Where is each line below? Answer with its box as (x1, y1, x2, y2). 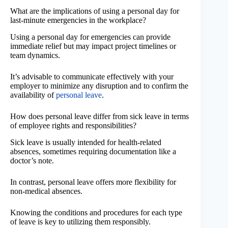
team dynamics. (10, 51, 60, 60)
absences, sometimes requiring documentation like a (10, 147, 176, 156)
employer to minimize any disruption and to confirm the (10, 81, 188, 91)
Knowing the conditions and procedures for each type (10, 208, 182, 217)
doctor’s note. (10, 156, 54, 165)
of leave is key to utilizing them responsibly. (10, 217, 151, 226)
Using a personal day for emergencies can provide (10, 33, 170, 42)
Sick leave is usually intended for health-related (10, 137, 161, 147)
